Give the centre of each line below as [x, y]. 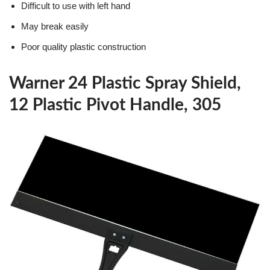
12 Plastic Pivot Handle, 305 [115, 105]
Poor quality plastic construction [83, 47]
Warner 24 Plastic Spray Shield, [125, 83]
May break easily [55, 27]
